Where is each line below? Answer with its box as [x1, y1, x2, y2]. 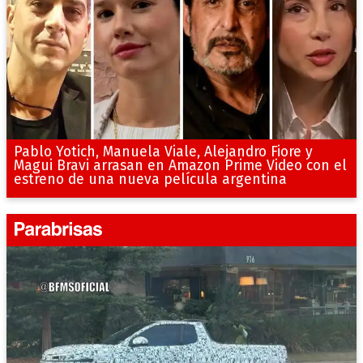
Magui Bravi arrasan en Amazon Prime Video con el [13, 157, 347, 175]
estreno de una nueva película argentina [13, 171, 287, 189]
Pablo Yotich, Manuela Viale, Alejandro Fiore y [13, 143, 313, 161]
